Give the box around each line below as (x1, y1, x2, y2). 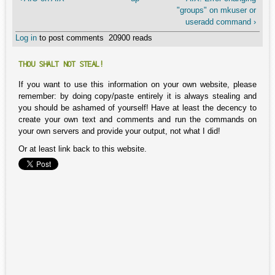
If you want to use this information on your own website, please (18, 80, 257, 89)
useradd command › (185, 17, 256, 26)
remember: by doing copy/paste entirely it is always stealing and (18, 91, 257, 101)
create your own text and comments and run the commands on (18, 115, 257, 124)
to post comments (37, 33, 104, 42)
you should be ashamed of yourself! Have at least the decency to (18, 103, 257, 112)
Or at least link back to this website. (18, 144, 147, 153)
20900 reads (109, 33, 152, 42)
